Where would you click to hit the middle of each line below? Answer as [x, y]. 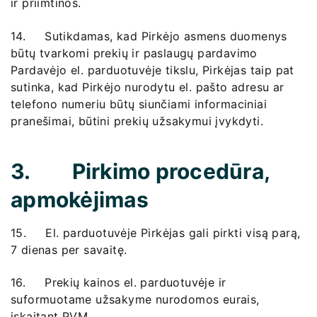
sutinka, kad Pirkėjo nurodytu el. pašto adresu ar [148, 87]
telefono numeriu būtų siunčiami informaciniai [139, 104]
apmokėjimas [80, 199]
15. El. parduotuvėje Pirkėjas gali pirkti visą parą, [156, 232]
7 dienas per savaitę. [69, 249]
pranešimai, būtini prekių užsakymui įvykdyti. [137, 121]
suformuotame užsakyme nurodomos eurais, [135, 300]
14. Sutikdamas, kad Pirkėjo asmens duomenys [149, 36]
